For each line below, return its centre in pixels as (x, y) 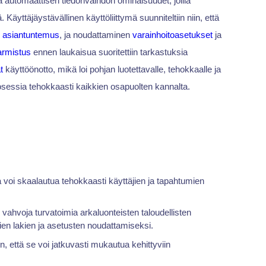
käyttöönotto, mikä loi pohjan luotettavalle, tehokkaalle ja (112, 69)
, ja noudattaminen (96, 35)
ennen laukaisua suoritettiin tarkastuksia (109, 52)
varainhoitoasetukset (172, 35)
